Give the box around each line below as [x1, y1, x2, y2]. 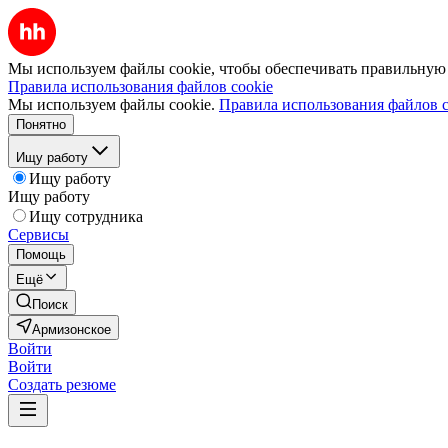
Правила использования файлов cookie [8, 78, 273, 95]
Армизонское [32, 322, 111, 337]
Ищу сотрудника [29, 208, 143, 225]
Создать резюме [8, 376, 116, 393]
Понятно [16, 117, 66, 132]
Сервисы [8, 226, 69, 243]
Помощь [16, 247, 66, 262]
